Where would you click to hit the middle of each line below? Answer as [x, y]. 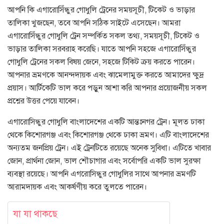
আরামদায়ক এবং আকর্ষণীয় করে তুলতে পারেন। [77, 187]
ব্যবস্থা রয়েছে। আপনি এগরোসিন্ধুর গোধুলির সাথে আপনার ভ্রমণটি [102, 174]
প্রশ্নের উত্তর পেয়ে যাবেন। [43, 101]
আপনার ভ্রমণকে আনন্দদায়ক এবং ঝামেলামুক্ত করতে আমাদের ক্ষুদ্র [106, 75]
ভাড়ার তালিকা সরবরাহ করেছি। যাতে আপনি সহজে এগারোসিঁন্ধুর [102, 49]
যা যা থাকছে [35, 214]
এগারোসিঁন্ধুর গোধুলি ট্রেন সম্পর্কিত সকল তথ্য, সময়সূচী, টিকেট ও [103, 36]
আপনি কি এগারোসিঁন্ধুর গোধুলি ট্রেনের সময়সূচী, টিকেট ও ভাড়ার [101, 10]
